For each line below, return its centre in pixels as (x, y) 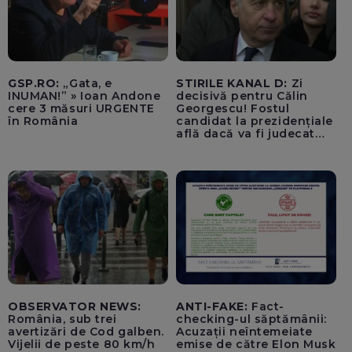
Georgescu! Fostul (233, 109)
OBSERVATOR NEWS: (75, 306)
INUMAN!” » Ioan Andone (84, 96)
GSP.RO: (34, 84)
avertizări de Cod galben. (86, 331)
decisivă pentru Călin (242, 96)
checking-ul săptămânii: (251, 319)
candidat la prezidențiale (255, 121)
